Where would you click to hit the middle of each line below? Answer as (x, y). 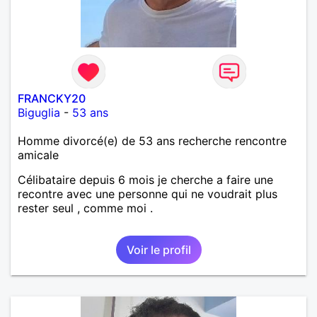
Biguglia (39, 112)
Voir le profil (158, 249)
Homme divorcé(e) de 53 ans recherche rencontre (152, 140)
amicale (38, 155)
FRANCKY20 (52, 98)
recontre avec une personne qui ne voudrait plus (148, 194)
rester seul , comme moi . (85, 208)
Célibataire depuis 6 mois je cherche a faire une (145, 179)
